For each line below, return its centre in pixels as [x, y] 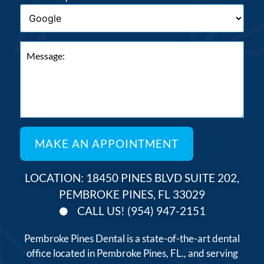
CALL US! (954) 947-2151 [142, 210]
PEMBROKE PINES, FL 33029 [132, 194]
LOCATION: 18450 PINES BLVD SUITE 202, [132, 177]
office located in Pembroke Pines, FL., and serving [132, 253]
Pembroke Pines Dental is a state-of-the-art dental [132, 238]
